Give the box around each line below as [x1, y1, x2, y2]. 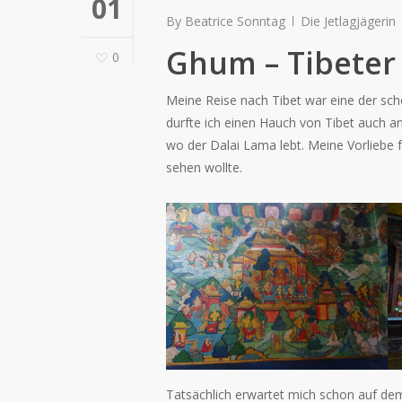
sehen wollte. [166, 159, 242, 177]
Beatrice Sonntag [185, 13, 285, 31]
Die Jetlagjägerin [301, 13, 396, 31]
